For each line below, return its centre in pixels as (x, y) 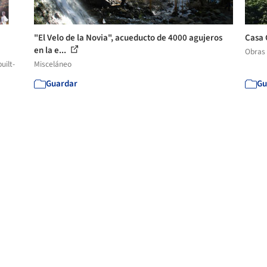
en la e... (51, 50)
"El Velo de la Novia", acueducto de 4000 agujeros (128, 38)
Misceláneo (53, 64)
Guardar (62, 83)
